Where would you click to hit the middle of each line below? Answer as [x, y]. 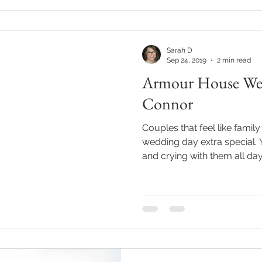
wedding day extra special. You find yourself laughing [201, 142]
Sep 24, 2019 [187, 60]
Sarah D [180, 50]
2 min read [234, 60]
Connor [168, 104]
